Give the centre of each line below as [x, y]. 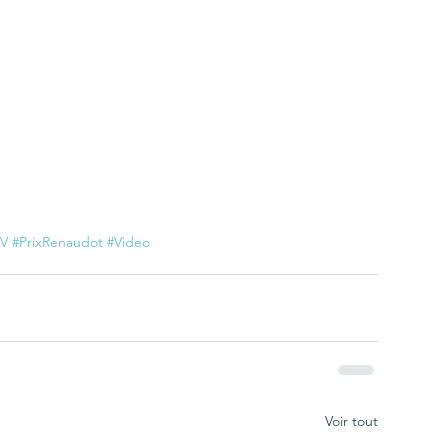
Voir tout [351, 421]
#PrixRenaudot [57, 242]
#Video [128, 242]
